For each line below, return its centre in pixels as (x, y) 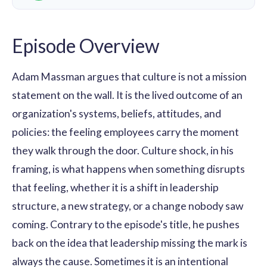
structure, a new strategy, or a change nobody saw (128, 206)
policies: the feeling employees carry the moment (125, 132)
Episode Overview (86, 45)
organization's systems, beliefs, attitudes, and (117, 113)
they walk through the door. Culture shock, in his (123, 150)
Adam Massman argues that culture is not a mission (129, 76)
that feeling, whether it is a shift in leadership (115, 187)
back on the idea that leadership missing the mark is (130, 243)
